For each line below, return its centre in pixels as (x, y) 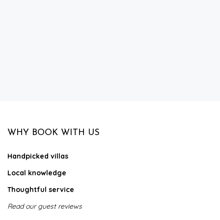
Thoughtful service (41, 190)
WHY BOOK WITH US (54, 133)
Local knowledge (37, 173)
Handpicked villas (38, 156)
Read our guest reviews (45, 206)
